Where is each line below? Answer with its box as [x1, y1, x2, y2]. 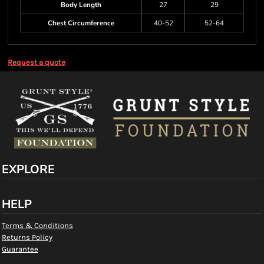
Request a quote [8, 58, 65, 67]
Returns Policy [2, 233, 52, 242]
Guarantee [2, 245, 38, 253]
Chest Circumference [48, 18, 114, 28]
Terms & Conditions [2, 221, 73, 230]
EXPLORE [2, 161, 55, 177]
